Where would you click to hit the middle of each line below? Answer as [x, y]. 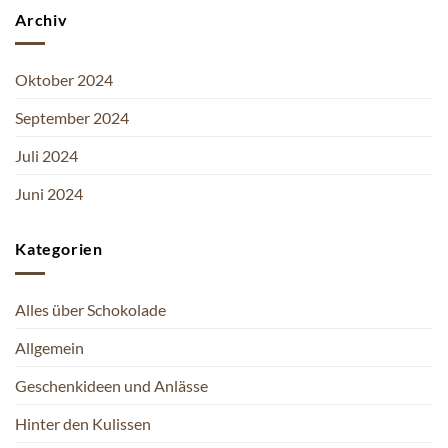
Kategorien [59, 249]
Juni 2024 [49, 194]
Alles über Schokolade [90, 309]
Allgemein [49, 347]
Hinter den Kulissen [83, 423]
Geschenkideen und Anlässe [111, 385]
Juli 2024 [46, 156]
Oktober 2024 [64, 80]
